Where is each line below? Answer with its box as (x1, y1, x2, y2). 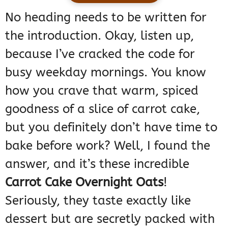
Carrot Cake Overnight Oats (5, 175, 163, 190)
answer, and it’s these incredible (5, 157, 189, 172)
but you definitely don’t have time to (5, 120, 217, 135)
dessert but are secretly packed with (5, 212, 215, 226)
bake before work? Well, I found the (5, 138, 210, 153)
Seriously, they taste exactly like (5, 193, 191, 208)
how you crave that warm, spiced (5, 83, 198, 98)
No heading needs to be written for (5, 10, 207, 25)
